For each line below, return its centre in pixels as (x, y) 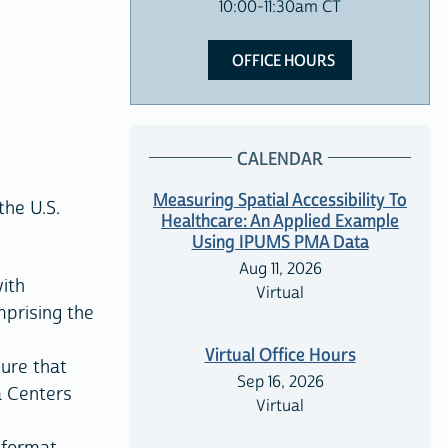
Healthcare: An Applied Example (280, 222)
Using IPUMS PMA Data (280, 243)
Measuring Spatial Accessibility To (280, 201)
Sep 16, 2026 (280, 382)
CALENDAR (280, 160)
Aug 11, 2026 (280, 269)
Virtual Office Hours (280, 356)
